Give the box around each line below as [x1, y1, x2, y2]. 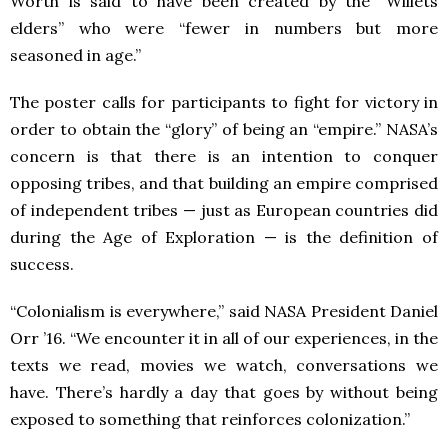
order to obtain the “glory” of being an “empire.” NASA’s [10, 119, 438, 140]
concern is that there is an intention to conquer [10, 146, 438, 167]
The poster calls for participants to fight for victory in [10, 92, 438, 113]
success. [10, 254, 74, 275]
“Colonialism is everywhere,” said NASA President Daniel [10, 301, 438, 322]
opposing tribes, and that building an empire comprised [10, 173, 438, 194]
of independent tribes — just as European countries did [10, 200, 438, 221]
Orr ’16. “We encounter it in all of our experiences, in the [10, 328, 438, 349]
